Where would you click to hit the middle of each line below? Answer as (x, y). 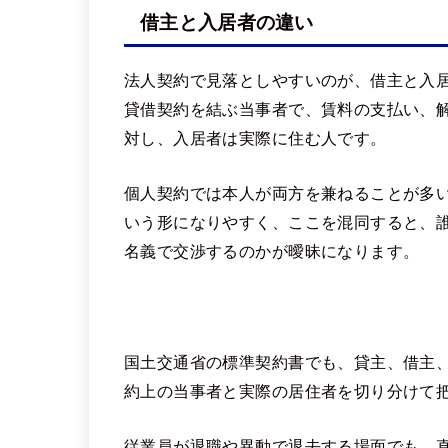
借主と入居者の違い (227, 23)
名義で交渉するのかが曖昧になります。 (272, 251)
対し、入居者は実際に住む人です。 (255, 137)
